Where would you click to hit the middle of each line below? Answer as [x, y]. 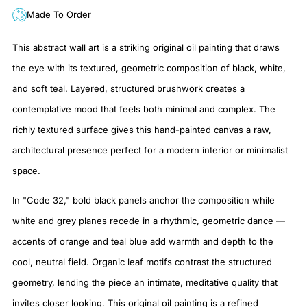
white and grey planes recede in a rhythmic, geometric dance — [149, 221]
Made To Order [59, 15]
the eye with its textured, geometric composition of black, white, [149, 68]
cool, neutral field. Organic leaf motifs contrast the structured [142, 262]
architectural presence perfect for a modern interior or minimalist [150, 150]
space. [26, 171]
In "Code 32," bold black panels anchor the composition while [144, 200]
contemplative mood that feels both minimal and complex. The [144, 109]
